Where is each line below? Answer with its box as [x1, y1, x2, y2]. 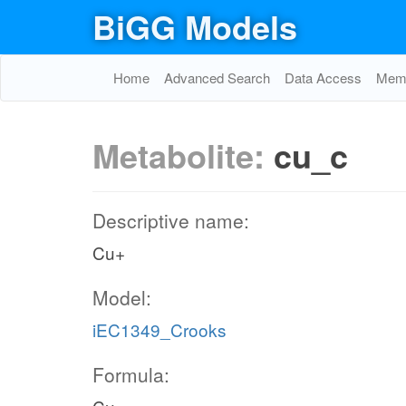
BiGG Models [92, 3, 297, 50]
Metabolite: [92, 131, 274, 179]
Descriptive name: [92, 207, 249, 234]
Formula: [92, 361, 169, 388]
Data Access [285, 68, 362, 87]
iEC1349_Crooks [92, 317, 227, 342]
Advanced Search [164, 68, 270, 87]
